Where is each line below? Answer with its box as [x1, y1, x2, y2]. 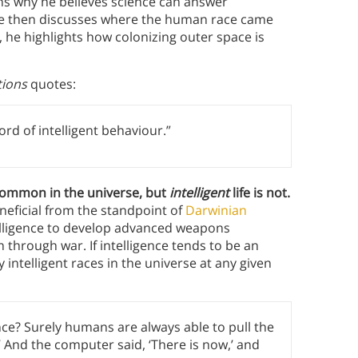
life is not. [229, 184, 290, 202]
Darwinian [185, 201, 247, 220]
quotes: [27, 75, 76, 93]
